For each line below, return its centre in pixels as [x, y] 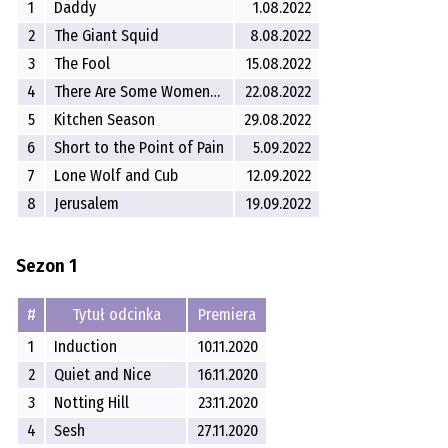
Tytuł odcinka [116, 314]
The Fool [82, 63]
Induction [86, 346]
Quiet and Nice [103, 374]
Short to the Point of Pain [139, 147]
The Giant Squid [107, 35]
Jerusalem [87, 203]
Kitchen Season [105, 119]
